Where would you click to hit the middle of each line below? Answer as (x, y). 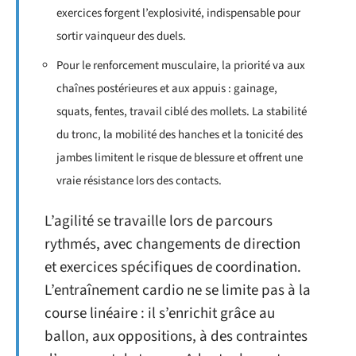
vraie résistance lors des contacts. (139, 180)
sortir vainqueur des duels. (121, 36)
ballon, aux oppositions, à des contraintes (176, 337)
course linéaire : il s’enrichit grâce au (160, 313)
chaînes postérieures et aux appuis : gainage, (167, 88)
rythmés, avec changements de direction (172, 244)
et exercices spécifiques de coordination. (173, 267)
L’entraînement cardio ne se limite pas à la (178, 290)
